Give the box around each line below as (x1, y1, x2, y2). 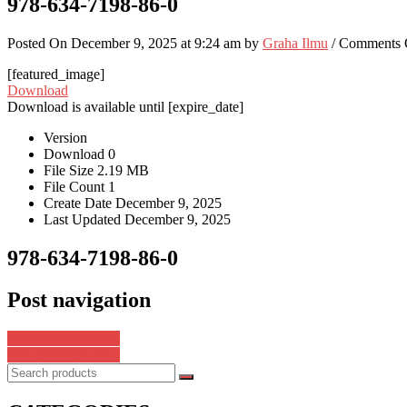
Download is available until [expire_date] (7, 98, 243, 114)
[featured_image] (7, 65, 104, 82)
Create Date (44, 194, 115, 211)
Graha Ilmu (263, 35, 328, 51)
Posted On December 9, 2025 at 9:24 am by (7, 35, 263, 51)
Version (44, 129, 87, 145)
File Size (44, 162, 97, 178)
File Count (44, 178, 108, 194)
